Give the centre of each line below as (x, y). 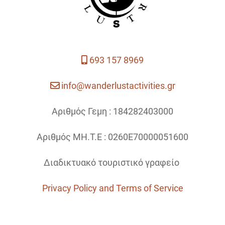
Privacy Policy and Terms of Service (113, 188)
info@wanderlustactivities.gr (118, 85)
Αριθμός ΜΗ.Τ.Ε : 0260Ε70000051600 (113, 137)
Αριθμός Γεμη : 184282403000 (113, 111)
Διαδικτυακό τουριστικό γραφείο (113, 162)
